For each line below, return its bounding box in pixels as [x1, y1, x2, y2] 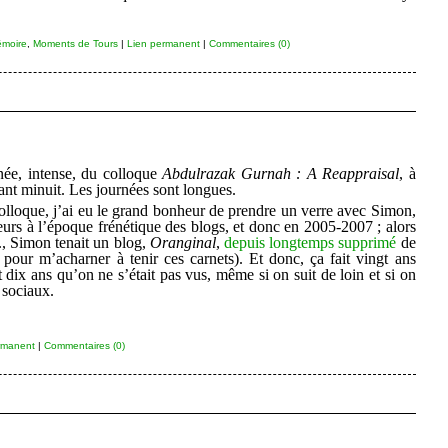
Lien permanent [126, 37, 200, 49]
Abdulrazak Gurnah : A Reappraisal [162, 164, 400, 182]
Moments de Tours [32, 37, 118, 49]
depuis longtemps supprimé [223, 233, 397, 251]
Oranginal [149, 233, 216, 251]
